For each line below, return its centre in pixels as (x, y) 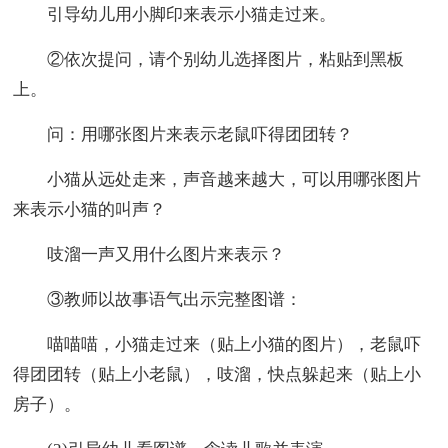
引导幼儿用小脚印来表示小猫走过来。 (175, 14)
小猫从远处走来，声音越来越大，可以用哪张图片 (217, 179)
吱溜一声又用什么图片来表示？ (149, 254)
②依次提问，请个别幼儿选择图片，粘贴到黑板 (209, 59)
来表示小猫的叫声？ (90, 209)
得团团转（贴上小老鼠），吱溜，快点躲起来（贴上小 (217, 374)
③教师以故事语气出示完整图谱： (158, 299)
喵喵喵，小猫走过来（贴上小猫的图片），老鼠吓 (217, 344)
